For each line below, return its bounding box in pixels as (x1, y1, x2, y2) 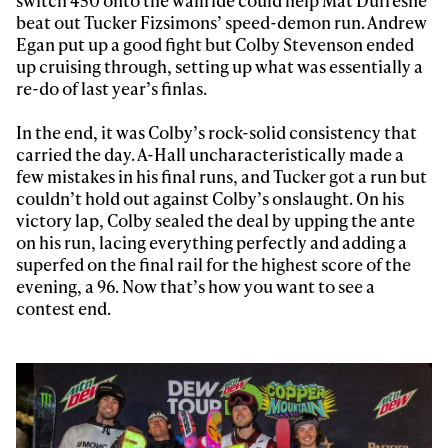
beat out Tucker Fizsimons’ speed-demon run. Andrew (16, 9, 428, 34)
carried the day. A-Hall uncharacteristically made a (16, 141, 405, 166)
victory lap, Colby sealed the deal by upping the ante (16, 207, 416, 232)
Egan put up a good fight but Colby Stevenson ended (16, 31, 415, 56)
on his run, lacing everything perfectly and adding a (16, 229, 408, 254)
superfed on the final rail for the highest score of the (16, 251, 412, 276)
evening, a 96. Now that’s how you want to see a (16, 273, 376, 298)
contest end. (16, 295, 112, 320)
